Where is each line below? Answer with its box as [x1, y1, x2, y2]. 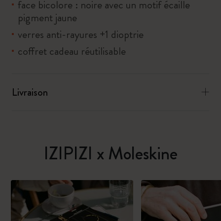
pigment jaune [18, 10, 77, 25]
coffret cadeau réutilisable [18, 43, 126, 59]
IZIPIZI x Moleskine [43, 141, 178, 166]
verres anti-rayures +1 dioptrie [18, 27, 144, 42]
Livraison [12, 84, 48, 100]
